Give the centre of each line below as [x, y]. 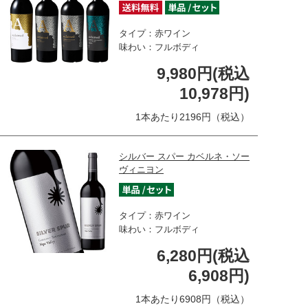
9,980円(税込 [203, 73]
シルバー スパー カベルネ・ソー [184, 156]
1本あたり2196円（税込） [192, 117]
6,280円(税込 [203, 255]
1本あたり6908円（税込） [192, 299]
